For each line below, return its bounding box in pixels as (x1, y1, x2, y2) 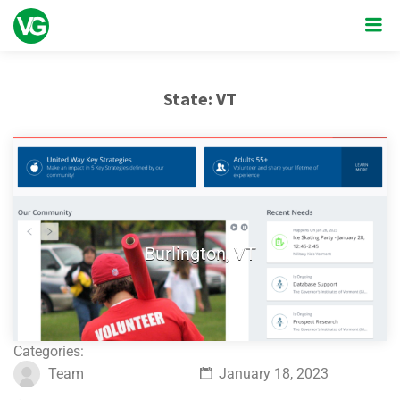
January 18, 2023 (214, 365, 329, 383)
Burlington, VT (144, 243, 256, 264)
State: (163, 87, 216, 110)
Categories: (13, 343, 84, 360)
